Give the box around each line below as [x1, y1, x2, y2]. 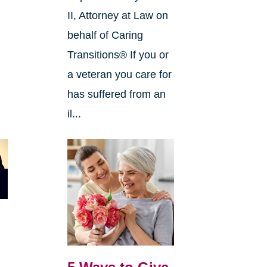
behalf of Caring [67, 29, 143, 42]
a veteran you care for [67, 69, 172, 81]
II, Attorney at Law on [67, 10, 168, 22]
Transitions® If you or [67, 49, 169, 61]
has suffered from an [67, 88, 166, 101]
